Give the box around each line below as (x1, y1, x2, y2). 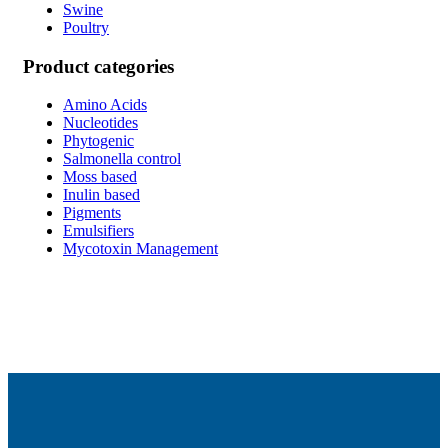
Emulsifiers (63, 222, 134, 240)
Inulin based (63, 186, 140, 204)
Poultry (63, 18, 109, 36)
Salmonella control (63, 150, 181, 168)
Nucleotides (63, 114, 138, 132)
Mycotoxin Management (63, 240, 218, 258)
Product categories (23, 55, 174, 77)
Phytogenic (63, 132, 134, 150)
